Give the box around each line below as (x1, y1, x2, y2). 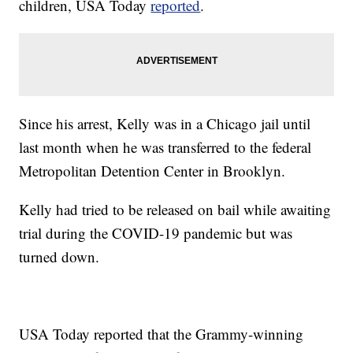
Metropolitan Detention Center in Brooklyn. (19, 161, 286, 181)
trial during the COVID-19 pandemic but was (19, 223, 293, 243)
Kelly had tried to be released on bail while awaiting (19, 199, 332, 220)
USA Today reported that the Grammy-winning (19, 324, 304, 344)
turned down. (19, 247, 100, 267)
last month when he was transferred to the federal (19, 137, 312, 158)
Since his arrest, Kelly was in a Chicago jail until (19, 113, 311, 134)
